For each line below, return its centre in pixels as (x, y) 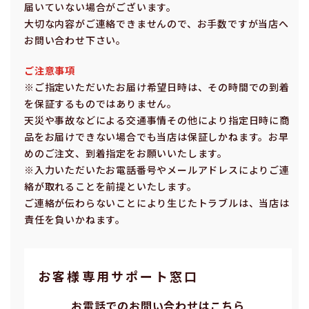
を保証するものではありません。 (101, 103)
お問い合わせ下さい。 (75, 40)
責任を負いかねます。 (75, 219)
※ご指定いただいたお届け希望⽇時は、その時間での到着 (157, 87)
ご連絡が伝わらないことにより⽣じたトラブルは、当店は (157, 202)
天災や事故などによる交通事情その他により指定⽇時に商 (157, 120)
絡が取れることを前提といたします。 (111, 186)
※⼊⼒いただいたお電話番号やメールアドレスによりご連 (157, 169)
